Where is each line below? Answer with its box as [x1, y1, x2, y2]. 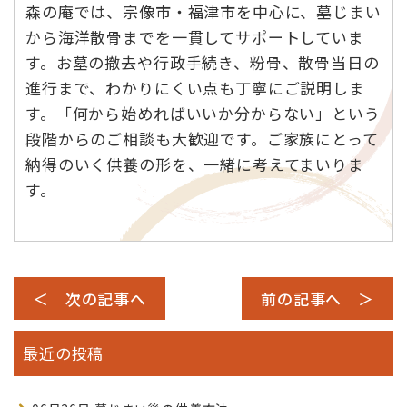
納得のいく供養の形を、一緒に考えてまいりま [25, 153, 364, 176]
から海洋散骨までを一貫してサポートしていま [25, 25, 364, 49]
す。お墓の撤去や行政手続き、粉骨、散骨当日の [25, 51, 380, 74]
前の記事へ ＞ [261, 287, 374, 311]
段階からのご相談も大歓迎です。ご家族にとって [25, 127, 379, 151]
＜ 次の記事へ [33, 287, 146, 311]
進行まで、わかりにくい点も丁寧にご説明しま [25, 76, 365, 100]
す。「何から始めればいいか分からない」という [25, 102, 381, 125]
